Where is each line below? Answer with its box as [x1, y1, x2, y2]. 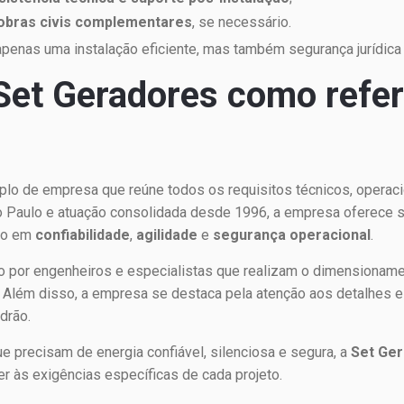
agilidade [136, 226, 198, 244]
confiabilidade [35, 226, 131, 244]
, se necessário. [192, 14, 292, 32]
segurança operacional [213, 226, 372, 244]
